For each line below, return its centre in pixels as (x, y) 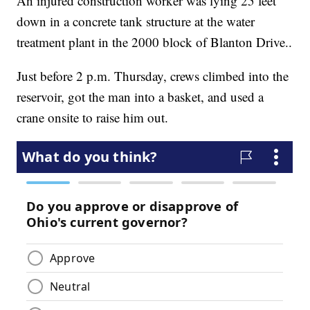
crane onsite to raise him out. (93, 118)
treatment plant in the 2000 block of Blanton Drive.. (155, 42)
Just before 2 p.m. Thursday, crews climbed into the (153, 76)
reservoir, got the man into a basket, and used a (140, 97)
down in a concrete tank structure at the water (136, 21)
